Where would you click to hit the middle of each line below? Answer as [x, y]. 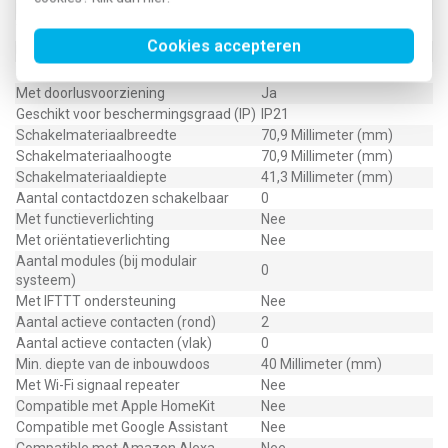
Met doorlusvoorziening [90, 93]
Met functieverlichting [85, 219]
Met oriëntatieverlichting [93, 240]
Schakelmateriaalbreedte [96, 135]
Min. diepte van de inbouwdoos [113, 364]
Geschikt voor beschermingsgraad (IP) [136, 114]
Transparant [55, 30]
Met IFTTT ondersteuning [96, 301]
